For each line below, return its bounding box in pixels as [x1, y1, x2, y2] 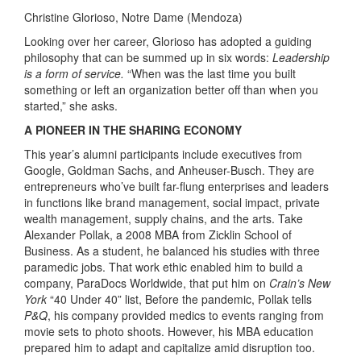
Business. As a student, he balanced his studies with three [24, 243, 320, 259]
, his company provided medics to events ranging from [48, 307, 324, 324]
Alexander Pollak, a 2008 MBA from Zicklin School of [24, 226, 292, 243]
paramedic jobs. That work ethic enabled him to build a [24, 259, 303, 276]
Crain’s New [269, 275, 330, 292]
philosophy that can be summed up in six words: [24, 49, 272, 66]
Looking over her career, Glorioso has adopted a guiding [24, 33, 312, 50]
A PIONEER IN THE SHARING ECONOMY [24, 122, 242, 139]
